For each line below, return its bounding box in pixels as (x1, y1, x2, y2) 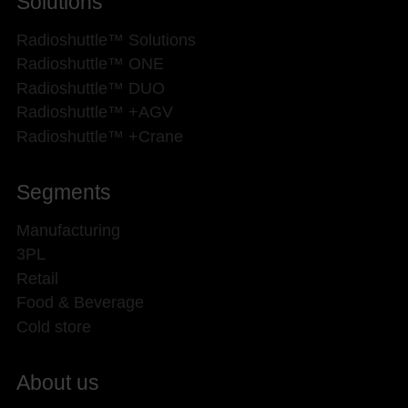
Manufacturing (16, 220, 120, 240)
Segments (16, 180, 111, 205)
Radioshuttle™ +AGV (16, 103, 173, 122)
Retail (16, 269, 58, 288)
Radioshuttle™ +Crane (16, 127, 183, 146)
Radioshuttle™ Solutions (16, 30, 196, 49)
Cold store (16, 317, 91, 336)
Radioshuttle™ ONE (16, 55, 164, 74)
